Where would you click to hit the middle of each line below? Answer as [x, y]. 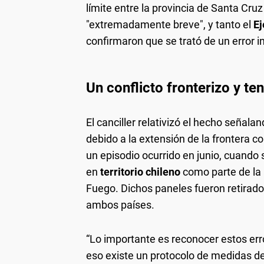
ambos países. [120, 205]
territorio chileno [140, 172]
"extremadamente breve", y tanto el [170, 25]
